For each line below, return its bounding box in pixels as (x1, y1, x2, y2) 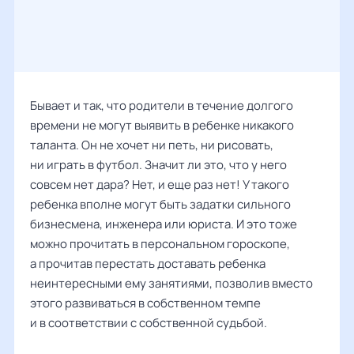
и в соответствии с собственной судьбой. (30, 314, 267, 331)
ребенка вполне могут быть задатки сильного (30, 196, 291, 213)
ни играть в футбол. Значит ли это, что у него (30, 156, 287, 173)
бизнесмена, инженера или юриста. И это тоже (30, 216, 297, 232)
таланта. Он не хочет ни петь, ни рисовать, (30, 137, 273, 153)
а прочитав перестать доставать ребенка (30, 255, 265, 272)
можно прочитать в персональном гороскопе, (30, 235, 290, 252)
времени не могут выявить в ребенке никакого (30, 117, 294, 134)
